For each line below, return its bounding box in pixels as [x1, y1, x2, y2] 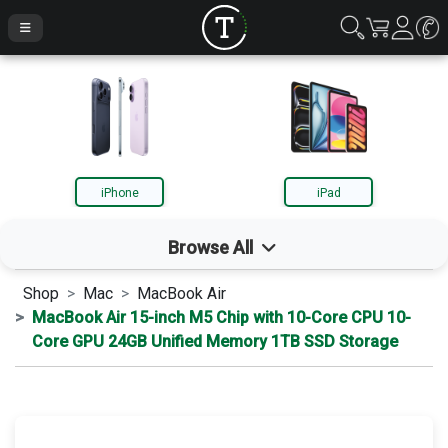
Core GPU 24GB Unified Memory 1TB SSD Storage [32, 332, 398, 351]
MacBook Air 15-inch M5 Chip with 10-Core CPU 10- [32, 308, 411, 327]
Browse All [168, 237, 258, 258]
